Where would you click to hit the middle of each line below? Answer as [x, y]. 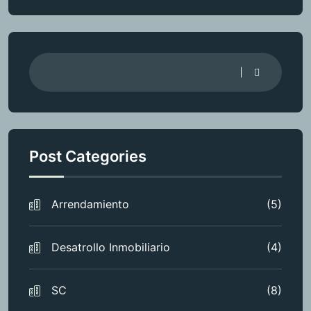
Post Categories [88, 156]
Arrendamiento [90, 204]
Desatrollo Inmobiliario [111, 247]
